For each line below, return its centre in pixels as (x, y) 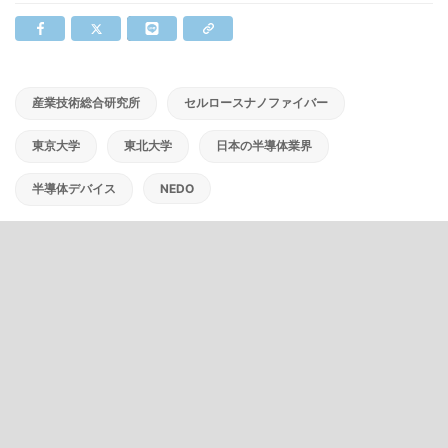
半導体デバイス (74, 188)
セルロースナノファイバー (256, 102)
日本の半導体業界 (264, 145)
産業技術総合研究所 (86, 102)
